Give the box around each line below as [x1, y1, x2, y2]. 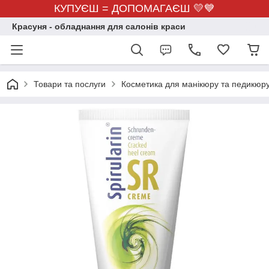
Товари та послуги [34, 79, 106, 89]
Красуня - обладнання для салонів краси [12, 22, 186, 31]
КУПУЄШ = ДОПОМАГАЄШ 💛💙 [54, 2, 215, 14]
